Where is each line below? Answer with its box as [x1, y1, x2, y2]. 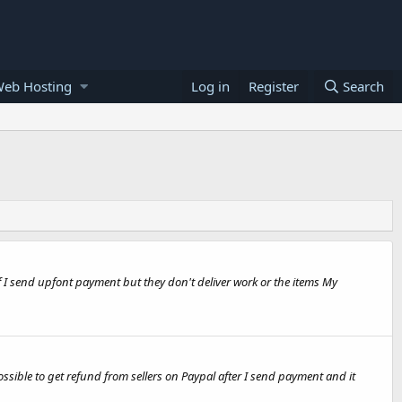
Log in [190, 77, 230, 95]
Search [343, 77, 384, 95]
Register [248, 77, 299, 95]
